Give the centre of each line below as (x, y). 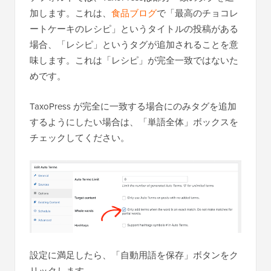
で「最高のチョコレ (198, 13)
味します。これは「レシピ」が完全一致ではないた (134, 60)
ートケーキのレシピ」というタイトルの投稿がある (134, 28)
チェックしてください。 (80, 137)
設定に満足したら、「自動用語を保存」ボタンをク (134, 255)
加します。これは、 (70, 13)
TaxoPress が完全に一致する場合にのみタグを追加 (133, 106)
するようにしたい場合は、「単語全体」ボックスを (134, 122)
